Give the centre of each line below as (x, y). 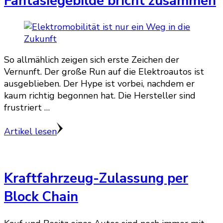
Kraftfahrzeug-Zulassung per (96, 179)
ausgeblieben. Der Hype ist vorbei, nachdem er (99, 84)
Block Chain (41, 197)
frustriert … (27, 108)
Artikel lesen (30, 132)
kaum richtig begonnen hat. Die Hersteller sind (100, 96)
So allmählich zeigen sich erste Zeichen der (92, 60)
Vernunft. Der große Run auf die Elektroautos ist (104, 72)
